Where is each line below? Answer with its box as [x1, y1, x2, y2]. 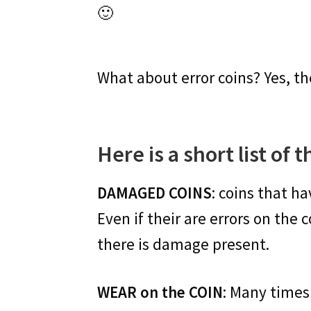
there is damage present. [97, 233, 270, 254]
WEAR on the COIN [97, 282, 224, 303]
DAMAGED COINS [97, 182, 212, 203]
